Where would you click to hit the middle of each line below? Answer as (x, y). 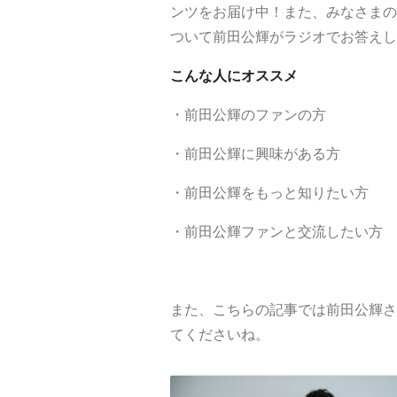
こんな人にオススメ (234, 75)
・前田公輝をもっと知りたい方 (269, 192)
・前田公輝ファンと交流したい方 (276, 231)
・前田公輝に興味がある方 (255, 153)
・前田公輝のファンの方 (248, 114)
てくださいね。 (220, 334)
